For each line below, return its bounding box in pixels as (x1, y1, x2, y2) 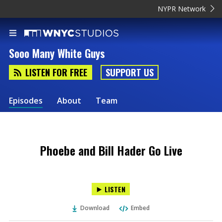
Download (80, 204, 110, 212)
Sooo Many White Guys (9, 45, 105, 61)
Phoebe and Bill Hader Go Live (40, 141, 182, 159)
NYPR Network (158, 4, 206, 13)
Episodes (9, 95, 43, 106)
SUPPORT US (106, 66, 154, 79)
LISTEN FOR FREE (25, 66, 87, 79)
